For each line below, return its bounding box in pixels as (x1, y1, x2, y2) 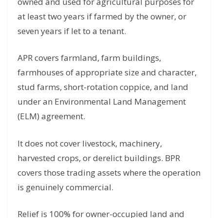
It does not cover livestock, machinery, (18, 137, 162, 149)
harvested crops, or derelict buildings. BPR (18, 152, 180, 163)
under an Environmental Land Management (18, 96, 186, 108)
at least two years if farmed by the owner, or (18, 10, 186, 22)
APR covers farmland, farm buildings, (18, 52, 161, 64)
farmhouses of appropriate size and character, (18, 67, 197, 78)
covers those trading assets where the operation (18, 166, 200, 178)
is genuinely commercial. (18, 181, 113, 193)
